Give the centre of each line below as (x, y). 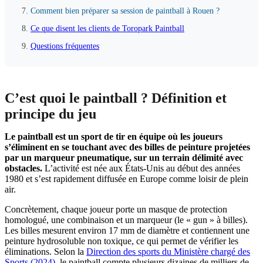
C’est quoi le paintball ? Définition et (116, 98)
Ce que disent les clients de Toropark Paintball (107, 28)
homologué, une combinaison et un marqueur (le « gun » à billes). (126, 220)
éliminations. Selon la (45, 252)
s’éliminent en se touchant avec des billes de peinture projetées (127, 147)
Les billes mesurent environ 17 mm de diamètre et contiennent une (127, 230)
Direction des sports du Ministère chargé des (168, 252)
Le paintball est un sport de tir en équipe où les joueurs (114, 136)
